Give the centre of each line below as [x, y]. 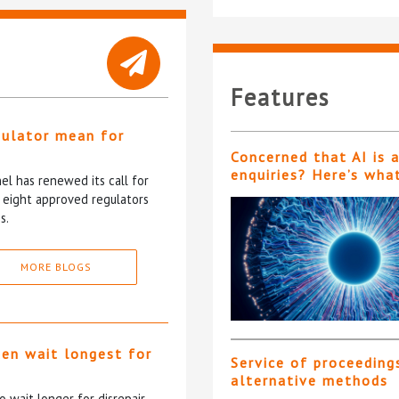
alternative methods [309, 381]
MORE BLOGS [56, 266]
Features [280, 98]
